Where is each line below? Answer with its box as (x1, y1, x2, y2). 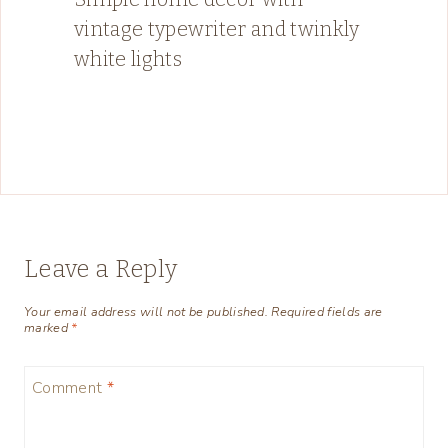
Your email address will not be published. (24, 303, 269, 322)
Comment (32, 376, 107, 399)
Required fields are (271, 303, 383, 322)
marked (24, 319, 72, 338)
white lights (74, 46, 182, 71)
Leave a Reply (24, 254, 178, 283)
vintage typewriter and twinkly (74, 16, 360, 41)
